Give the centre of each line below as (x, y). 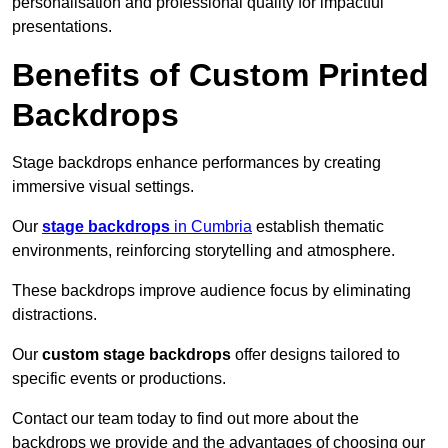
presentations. (62, 27)
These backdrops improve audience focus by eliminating (211, 291)
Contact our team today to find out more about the (185, 419)
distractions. (54, 315)
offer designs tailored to (317, 355)
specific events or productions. (119, 379)
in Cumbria (211, 227)
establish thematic (318, 227)
